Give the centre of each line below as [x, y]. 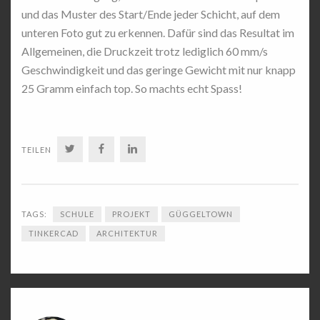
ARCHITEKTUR [127, 233]
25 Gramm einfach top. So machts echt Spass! [132, 88]
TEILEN [36, 149]
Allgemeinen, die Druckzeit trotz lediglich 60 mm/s [145, 51]
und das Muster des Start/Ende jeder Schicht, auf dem [151, 14]
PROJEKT [131, 214]
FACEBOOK [136, 149]
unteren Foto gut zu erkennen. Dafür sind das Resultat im [158, 32]
